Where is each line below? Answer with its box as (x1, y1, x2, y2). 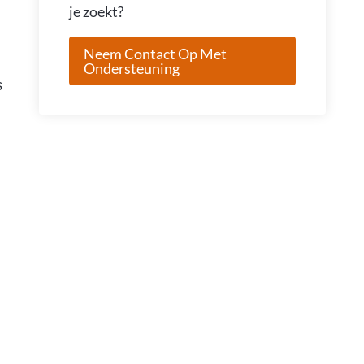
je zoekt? (68, 2, 123, 20)
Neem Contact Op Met (83, 44, 227, 63)
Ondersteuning (83, 58, 180, 77)
